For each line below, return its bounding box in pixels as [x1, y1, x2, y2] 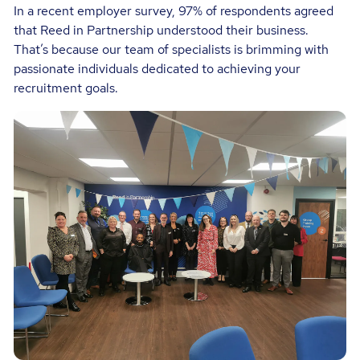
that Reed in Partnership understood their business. [14, 20, 309, 39]
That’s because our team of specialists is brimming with [14, 39, 329, 58]
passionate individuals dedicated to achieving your [14, 59, 301, 77]
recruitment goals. [14, 78, 119, 96]
